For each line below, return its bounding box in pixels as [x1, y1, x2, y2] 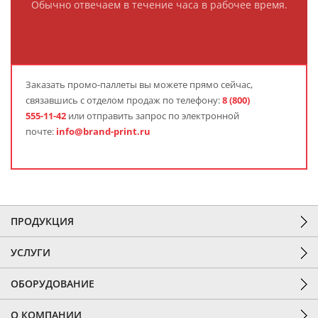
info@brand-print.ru [56, 125, 150, 138]
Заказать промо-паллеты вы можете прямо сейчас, [26, 78, 253, 91]
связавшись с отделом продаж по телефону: [26, 94, 222, 106]
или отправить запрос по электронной [66, 109, 239, 122]
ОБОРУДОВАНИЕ [11, 277, 94, 290]
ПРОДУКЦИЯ [11, 214, 74, 228]
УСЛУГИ [11, 246, 50, 259]
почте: [26, 125, 56, 138]
